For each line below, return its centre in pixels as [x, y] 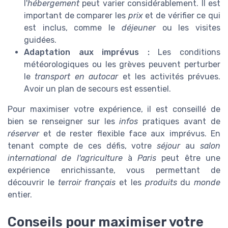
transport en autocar [77, 76]
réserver [23, 133]
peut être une [189, 158]
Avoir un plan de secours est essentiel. [97, 89]
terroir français [87, 182]
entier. [20, 194]
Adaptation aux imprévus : [87, 52]
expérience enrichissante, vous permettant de [114, 170]
